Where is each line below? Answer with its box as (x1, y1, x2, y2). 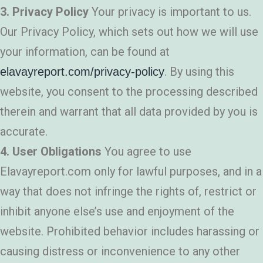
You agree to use (102, 144, 191, 159)
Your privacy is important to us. (89, 5, 251, 19)
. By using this (164, 65, 234, 79)
